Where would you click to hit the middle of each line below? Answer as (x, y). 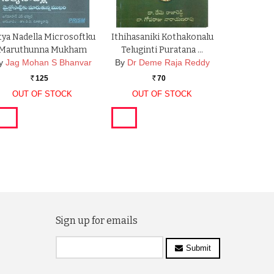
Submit (198, 248)
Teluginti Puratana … (162, 50)
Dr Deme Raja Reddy (168, 63)
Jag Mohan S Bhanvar (48, 63)
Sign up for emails (97, 220)
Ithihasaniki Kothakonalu (162, 37)
